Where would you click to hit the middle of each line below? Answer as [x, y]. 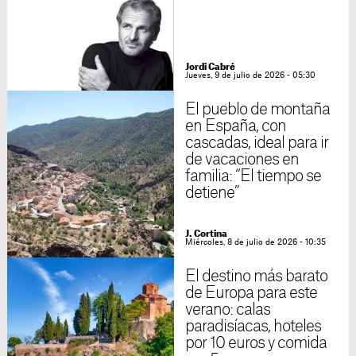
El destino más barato [256, 277]
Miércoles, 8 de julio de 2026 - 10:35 [255, 243]
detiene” [212, 193]
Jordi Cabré [210, 68]
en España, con [236, 127]
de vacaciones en [242, 160]
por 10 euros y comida [256, 344]
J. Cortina [206, 234]
